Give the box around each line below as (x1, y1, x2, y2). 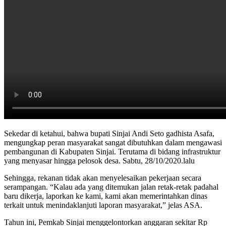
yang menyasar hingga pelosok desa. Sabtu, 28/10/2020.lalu (4, 156, 195, 165)
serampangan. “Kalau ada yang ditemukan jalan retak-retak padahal (4, 183, 218, 192)
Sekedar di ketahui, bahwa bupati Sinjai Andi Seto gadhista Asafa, (4, 129, 214, 138)
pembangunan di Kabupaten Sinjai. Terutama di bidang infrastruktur (4, 147, 220, 156)
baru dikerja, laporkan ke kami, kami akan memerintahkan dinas (4, 192, 207, 201)
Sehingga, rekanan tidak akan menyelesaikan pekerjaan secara (4, 174, 201, 183)
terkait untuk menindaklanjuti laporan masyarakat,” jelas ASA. (4, 201, 202, 210)
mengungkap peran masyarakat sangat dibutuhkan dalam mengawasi (4, 138, 222, 147)
